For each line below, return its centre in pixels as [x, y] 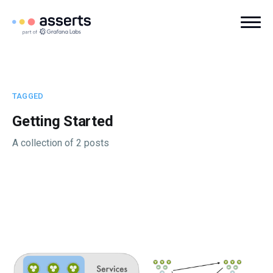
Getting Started [63, 121]
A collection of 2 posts [61, 143]
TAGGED [28, 96]
